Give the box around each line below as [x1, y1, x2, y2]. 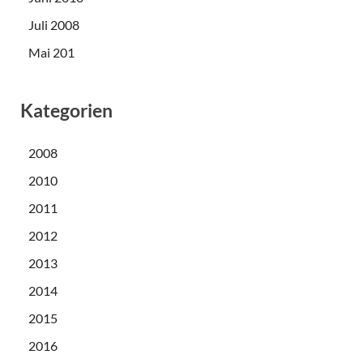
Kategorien [20, 99, 113, 122]
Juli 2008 [28, 17, 79, 33]
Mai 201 [28, 45, 75, 61]
